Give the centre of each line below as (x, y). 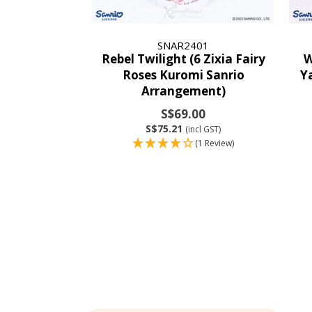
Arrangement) (183, 91)
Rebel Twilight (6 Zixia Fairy (183, 58)
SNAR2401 (184, 45)
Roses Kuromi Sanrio (183, 75)
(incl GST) (203, 129)
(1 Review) (215, 143)
